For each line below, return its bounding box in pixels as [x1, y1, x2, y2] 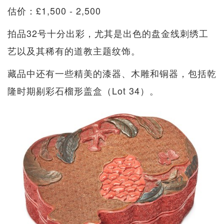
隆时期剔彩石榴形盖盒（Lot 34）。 [7, 83, 159, 97]
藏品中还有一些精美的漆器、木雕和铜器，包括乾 [7, 66, 216, 79]
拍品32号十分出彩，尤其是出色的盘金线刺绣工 [7, 26, 208, 39]
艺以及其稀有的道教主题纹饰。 [7, 43, 140, 57]
